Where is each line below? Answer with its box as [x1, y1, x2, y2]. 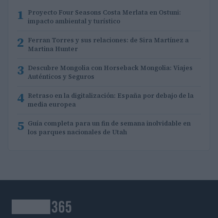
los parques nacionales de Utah [28, 128, 127, 137]
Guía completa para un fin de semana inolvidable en [28, 119, 191, 128]
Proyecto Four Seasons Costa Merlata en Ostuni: [28, 8, 181, 17]
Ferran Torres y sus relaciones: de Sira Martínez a [28, 36, 189, 45]
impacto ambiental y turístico [28, 17, 120, 26]
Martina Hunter [28, 45, 78, 54]
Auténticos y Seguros [28, 73, 94, 81]
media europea [28, 100, 76, 109]
